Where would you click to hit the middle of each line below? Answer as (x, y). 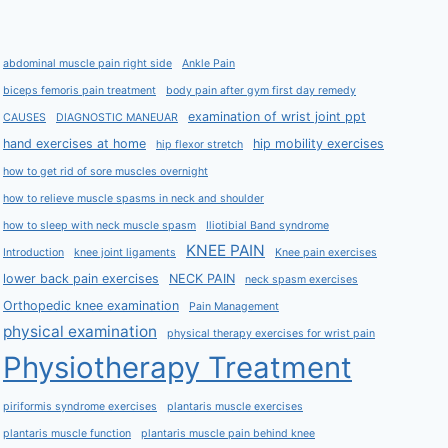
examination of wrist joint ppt (277, 117)
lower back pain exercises (81, 279)
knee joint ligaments (125, 253)
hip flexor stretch (199, 145)
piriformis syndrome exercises (80, 407)
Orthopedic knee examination (91, 306)
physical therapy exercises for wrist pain (271, 334)
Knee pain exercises (326, 253)
